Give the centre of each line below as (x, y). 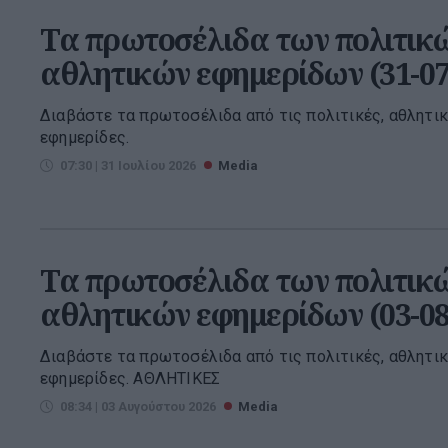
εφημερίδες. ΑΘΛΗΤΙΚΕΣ (130, 379)
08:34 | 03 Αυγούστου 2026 (138, 407)
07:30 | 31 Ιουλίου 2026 (128, 165)
